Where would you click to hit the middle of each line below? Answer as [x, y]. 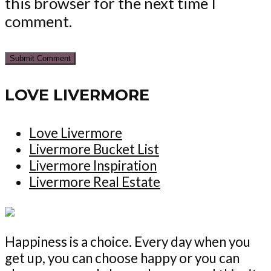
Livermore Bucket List [94, 149]
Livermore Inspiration [93, 166]
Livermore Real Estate [95, 182]
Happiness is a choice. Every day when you [128, 241]
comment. [38, 21]
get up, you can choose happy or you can [122, 258]
